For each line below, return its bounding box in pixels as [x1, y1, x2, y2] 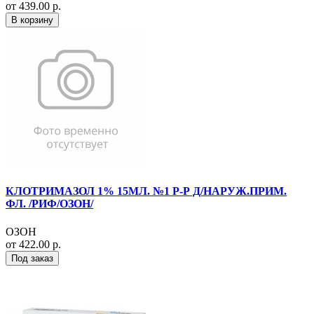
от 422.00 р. [6, 238, 61, 250]
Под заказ [11, 252, 53, 264]
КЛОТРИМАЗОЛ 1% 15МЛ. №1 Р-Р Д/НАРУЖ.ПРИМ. [6, 185, 287, 198]
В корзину [11, 14, 53, 25]
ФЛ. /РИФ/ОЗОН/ [6, 198, 93, 210]
